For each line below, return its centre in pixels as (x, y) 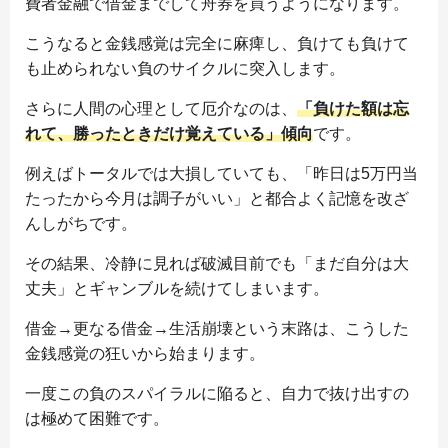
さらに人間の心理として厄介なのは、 (161, 109)
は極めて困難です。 (97, 419)
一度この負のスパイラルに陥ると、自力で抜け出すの (217, 394)
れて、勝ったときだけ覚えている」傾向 (169, 134)
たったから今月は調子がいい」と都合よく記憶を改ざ (217, 199)
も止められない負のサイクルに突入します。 (185, 69)
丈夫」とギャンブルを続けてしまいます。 (177, 289)
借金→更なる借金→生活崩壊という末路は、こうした (217, 329)
